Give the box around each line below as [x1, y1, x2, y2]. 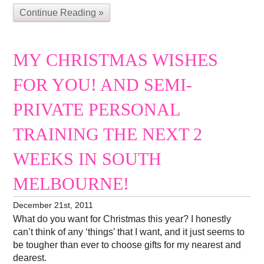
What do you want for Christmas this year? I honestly [13, 214, 232, 225]
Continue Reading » [19, 7, 104, 18]
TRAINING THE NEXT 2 [13, 124, 203, 144]
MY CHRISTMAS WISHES [13, 49, 219, 70]
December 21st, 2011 [13, 200, 94, 210]
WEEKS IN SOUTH [13, 148, 162, 169]
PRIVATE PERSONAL [13, 99, 180, 120]
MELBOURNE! [13, 173, 130, 194]
